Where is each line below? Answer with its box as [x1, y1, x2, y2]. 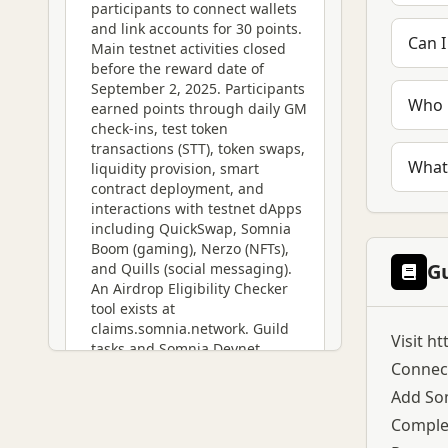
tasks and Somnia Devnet [91, 339, 260, 358]
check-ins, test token [91, 119, 228, 138]
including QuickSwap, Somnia [91, 219, 291, 238]
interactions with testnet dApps [91, 199, 302, 218]
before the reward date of [91, 59, 264, 78]
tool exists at [91, 299, 175, 318]
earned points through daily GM [91, 99, 307, 118]
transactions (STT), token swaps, [91, 139, 305, 158]
